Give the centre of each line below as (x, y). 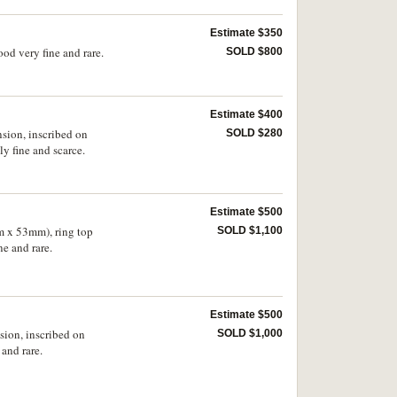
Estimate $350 (246, 33)
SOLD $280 (254, 133)
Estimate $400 (246, 115)
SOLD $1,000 (250, 333)
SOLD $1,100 (250, 230)
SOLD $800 (254, 52)
